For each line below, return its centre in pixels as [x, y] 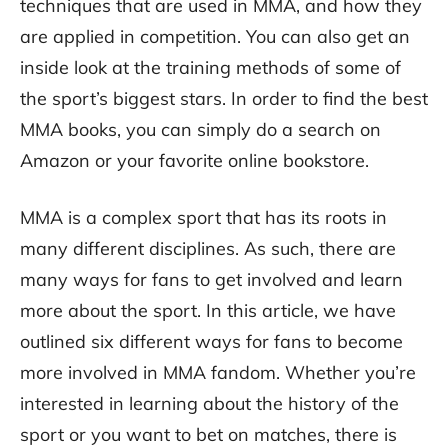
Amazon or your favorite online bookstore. [194, 161]
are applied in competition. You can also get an [215, 37]
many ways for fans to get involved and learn [211, 280]
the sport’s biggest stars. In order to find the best [224, 99]
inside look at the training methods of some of [210, 68]
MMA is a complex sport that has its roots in [203, 218]
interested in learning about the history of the [209, 404]
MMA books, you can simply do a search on [200, 130]
